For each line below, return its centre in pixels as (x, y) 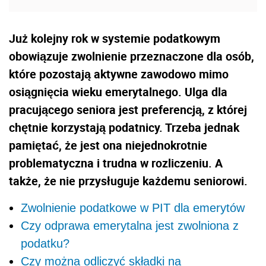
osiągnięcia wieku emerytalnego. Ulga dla (118, 91)
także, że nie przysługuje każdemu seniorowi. (128, 180)
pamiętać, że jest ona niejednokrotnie (108, 145)
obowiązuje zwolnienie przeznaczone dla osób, (132, 56)
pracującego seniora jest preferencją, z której (128, 109)
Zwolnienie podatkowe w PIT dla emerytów (133, 208)
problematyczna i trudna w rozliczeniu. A (116, 163)
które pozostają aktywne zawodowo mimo (119, 74)
